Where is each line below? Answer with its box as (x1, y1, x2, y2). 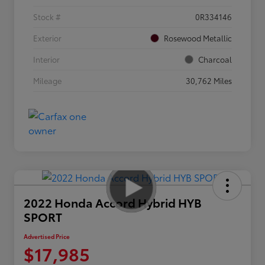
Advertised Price (24, 232, 70, 241)
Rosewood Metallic (164, 33, 232, 44)
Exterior (33, 33, 62, 44)
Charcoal (198, 54, 232, 65)
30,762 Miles (186, 75, 232, 86)
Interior (33, 54, 60, 65)
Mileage (33, 75, 62, 86)
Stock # (33, 11, 61, 22)
